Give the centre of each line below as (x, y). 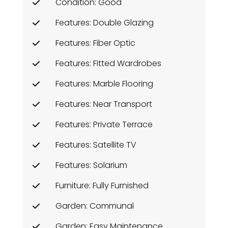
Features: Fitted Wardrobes (108, 63)
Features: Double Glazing (105, 22)
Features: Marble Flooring (104, 83)
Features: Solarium (91, 165)
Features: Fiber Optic (95, 43)
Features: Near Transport (104, 104)
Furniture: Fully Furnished (102, 185)
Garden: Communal (95, 206)
